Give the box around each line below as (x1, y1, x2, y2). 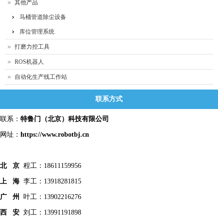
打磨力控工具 (15, 43, 50, 51)
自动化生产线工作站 (15, 73, 67, 81)
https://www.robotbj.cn (20, 131, 89, 139)
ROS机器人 (15, 58, 44, 66)
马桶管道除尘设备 (19, 14, 66, 21)
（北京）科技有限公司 (41, 115, 109, 123)
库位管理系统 (19, 28, 54, 36)
